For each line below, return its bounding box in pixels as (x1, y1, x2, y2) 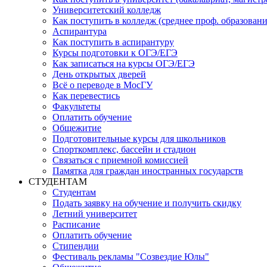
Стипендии (52, 241, 99, 251)
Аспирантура (52, 26, 107, 36)
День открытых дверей (52, 69, 146, 79)
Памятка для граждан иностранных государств (52, 166, 243, 176)
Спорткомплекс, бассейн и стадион (52, 144, 196, 154)
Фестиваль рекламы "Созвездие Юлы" (52, 252, 209, 262)
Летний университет (52, 209, 137, 219)
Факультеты (52, 101, 101, 111)
